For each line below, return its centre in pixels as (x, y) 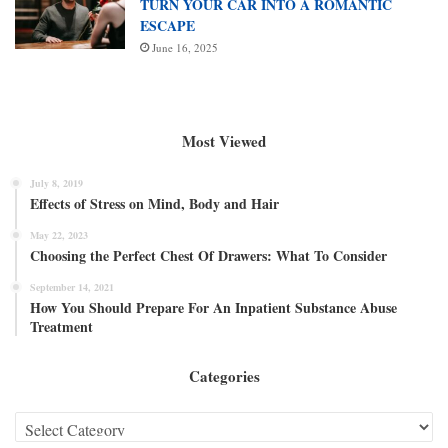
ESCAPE (167, 25)
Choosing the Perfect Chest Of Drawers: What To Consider (208, 255)
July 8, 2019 (56, 182)
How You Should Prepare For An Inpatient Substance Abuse (213, 307)
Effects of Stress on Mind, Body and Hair (154, 203)
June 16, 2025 (185, 47)
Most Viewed (224, 140)
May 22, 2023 (59, 234)
